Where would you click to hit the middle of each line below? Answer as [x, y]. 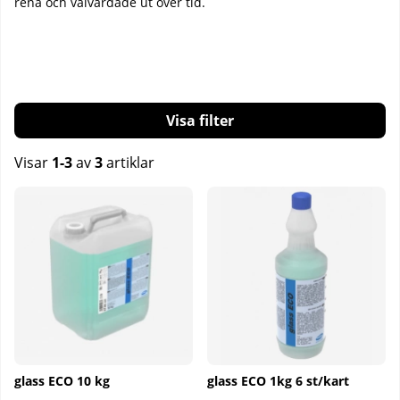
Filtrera [192, 121]
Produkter [49, 196]
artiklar [129, 162]
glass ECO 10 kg [62, 381]
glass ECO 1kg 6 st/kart [278, 381]
